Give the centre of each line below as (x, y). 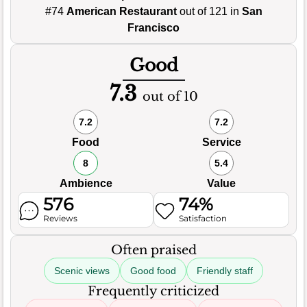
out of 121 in (209, 11)
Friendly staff (225, 270)
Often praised (153, 250)
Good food (153, 270)
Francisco (153, 27)
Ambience (86, 183)
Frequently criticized (153, 291)
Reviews (61, 218)
